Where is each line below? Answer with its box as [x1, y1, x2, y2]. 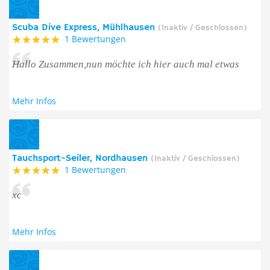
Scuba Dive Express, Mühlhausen [12, 22, 158, 34]
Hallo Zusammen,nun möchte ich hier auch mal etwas [12, 58, 239, 70]
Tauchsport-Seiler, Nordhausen [12, 152, 151, 165]
